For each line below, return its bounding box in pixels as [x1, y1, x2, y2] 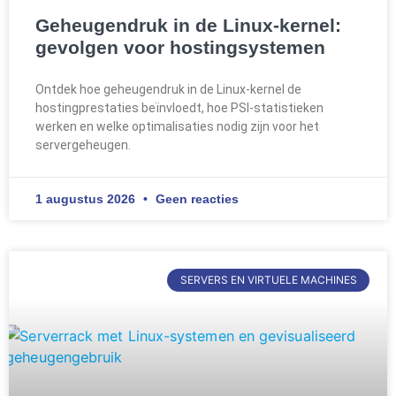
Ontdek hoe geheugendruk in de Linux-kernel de [35, 81, 301, 96]
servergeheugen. [35, 137, 131, 152]
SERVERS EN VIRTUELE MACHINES [179, 273, 357, 287]
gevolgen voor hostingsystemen [35, 36, 325, 57]
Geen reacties [152, 191, 239, 206]
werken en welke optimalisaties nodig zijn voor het [35, 118, 319, 133]
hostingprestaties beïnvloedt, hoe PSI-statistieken [35, 100, 324, 115]
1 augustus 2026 [35, 191, 139, 206]
